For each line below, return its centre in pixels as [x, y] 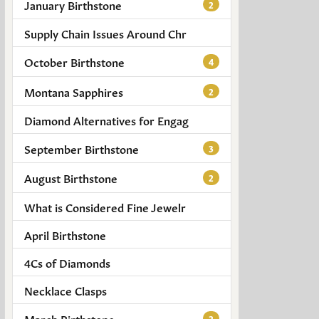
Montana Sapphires [74, 91]
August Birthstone [71, 178]
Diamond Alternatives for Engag [106, 119]
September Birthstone [82, 148]
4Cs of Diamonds [67, 262]
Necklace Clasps [66, 289]
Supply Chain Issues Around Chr [105, 33]
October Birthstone [74, 62]
